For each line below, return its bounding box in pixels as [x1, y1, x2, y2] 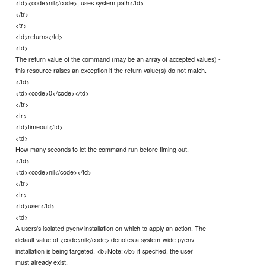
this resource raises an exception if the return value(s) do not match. [15, 65, 207, 75]
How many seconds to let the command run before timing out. [15, 144, 189, 154]
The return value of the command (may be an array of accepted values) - [15, 53, 221, 64]
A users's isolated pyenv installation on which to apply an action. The [15, 223, 207, 233]
